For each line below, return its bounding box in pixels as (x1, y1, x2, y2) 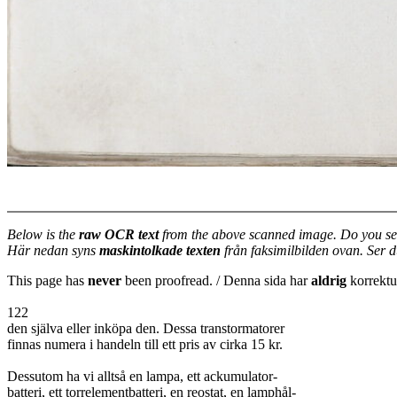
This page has (7, 273, 88, 288)
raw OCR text (79, 227, 159, 242)
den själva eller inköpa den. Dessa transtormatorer (7, 321, 284, 336)
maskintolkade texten (99, 243, 221, 258)
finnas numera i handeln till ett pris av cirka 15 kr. (7, 337, 283, 352)
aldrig (311, 273, 346, 288)
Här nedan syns (7, 243, 99, 258)
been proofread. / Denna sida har (121, 273, 311, 288)
